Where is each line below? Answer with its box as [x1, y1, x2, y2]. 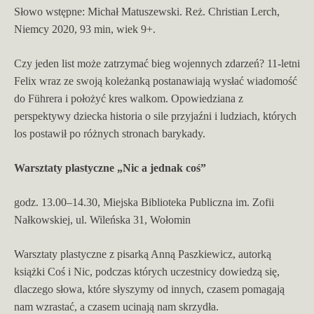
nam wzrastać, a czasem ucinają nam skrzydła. [14, 300, 219, 313]
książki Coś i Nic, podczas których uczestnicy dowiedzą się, [14, 265, 280, 278]
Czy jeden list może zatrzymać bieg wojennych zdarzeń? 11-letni [14, 57, 300, 69]
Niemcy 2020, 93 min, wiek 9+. [14, 22, 156, 35]
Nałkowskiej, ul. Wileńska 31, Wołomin [14, 213, 191, 226]
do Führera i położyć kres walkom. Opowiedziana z [14, 92, 243, 104]
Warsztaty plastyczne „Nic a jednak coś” [14, 161, 206, 174]
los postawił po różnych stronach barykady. [14, 127, 205, 139]
